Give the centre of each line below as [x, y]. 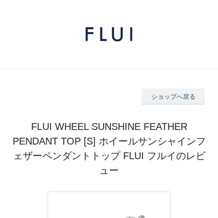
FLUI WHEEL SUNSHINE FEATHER [109, 126]
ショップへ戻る [173, 96]
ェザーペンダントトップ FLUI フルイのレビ [109, 155]
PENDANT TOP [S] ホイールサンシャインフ [109, 141]
